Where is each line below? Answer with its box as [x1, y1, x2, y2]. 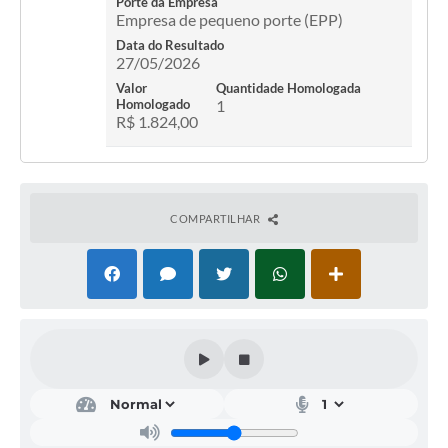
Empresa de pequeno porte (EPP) [116, 10, 343, 30]
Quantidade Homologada [216, 80, 361, 97]
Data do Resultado [116, 37, 224, 54]
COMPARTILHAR [170, 212, 263, 226]
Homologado [116, 96, 190, 113]
